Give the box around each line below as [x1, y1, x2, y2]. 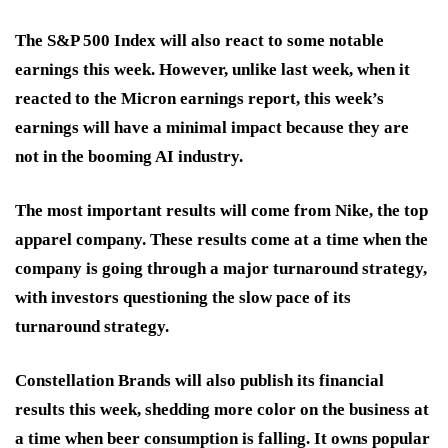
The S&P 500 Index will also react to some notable [15, 30, 384, 50]
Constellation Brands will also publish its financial [15, 370, 384, 390]
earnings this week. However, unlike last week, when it [15, 59, 410, 79]
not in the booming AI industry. [15, 146, 243, 166]
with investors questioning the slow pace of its [15, 287, 351, 307]
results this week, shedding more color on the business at [15, 399, 429, 419]
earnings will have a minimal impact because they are [15, 117, 409, 137]
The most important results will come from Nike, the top [15, 200, 428, 220]
